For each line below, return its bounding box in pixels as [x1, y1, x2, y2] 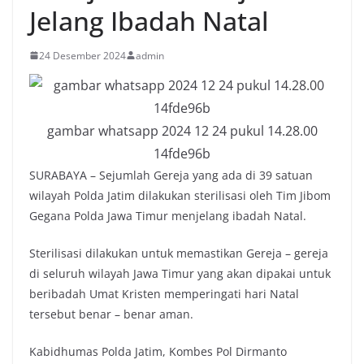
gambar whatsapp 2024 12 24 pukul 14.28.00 [46, 121, 318, 140]
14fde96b [154, 144, 210, 162]
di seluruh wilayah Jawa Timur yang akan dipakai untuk [29, 265, 331, 281]
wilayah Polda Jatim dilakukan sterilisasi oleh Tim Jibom [29, 187, 331, 203]
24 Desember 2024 [39, 48, 126, 63]
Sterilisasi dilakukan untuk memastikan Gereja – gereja [29, 245, 328, 261]
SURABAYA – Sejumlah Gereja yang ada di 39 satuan [29, 167, 313, 183]
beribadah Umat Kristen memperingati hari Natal [29, 285, 299, 301]
